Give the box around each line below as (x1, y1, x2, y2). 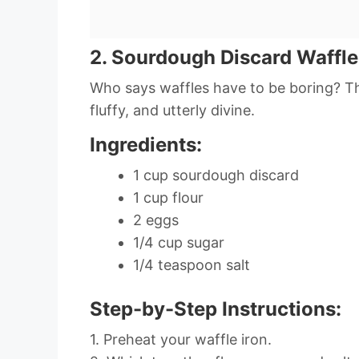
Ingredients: (90, 132, 202, 156)
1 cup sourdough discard (133, 166, 299, 184)
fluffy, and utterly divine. (90, 101, 255, 119)
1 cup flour (133, 188, 204, 206)
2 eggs (133, 211, 179, 228)
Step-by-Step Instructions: (90, 296, 341, 321)
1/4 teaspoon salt (133, 256, 250, 273)
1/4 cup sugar (133, 233, 224, 251)
